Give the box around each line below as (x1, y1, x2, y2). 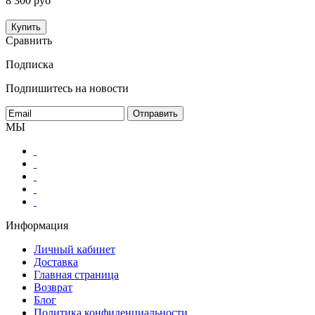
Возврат (34, 281, 72, 293)
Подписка (6, 58, 53, 70)
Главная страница (34, 268, 119, 281)
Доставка (34, 255, 78, 268)
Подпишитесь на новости (6, 82, 129, 94)
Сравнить (6, 34, 52, 46)
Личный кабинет (34, 243, 115, 255)
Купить (11, 21, 41, 32)
